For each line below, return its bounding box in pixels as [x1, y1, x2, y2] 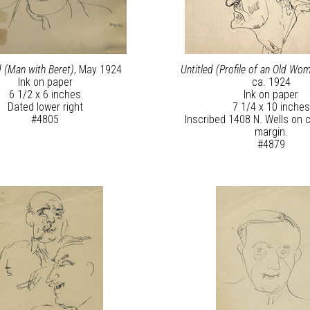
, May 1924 [73, 63, 122, 77]
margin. [254, 125, 288, 139]
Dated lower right [7, 100, 83, 114]
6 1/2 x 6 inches [9, 88, 82, 102]
